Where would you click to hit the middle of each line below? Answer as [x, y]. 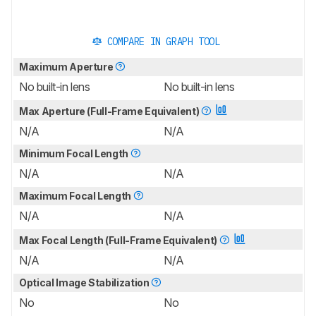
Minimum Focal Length [75, 154]
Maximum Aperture [67, 67]
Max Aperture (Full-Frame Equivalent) [110, 111]
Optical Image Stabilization [85, 283]
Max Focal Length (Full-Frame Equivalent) [119, 241]
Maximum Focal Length [76, 196]
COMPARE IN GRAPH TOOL [163, 42]
